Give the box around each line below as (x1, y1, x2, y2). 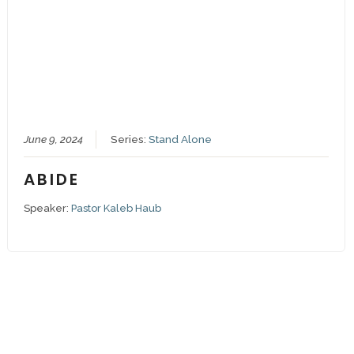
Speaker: (23, 202, 71, 215)
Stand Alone (148, 133, 212, 146)
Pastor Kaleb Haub (70, 202, 161, 215)
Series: (110, 133, 149, 146)
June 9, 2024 (23, 133, 83, 146)
